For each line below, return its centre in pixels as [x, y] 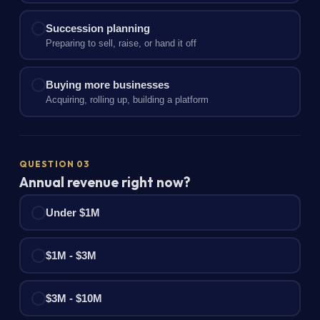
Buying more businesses [108, 85]
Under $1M [73, 212]
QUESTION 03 [55, 164]
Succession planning [98, 28]
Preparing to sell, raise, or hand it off [121, 44]
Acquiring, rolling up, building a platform [127, 100]
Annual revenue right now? [105, 182]
